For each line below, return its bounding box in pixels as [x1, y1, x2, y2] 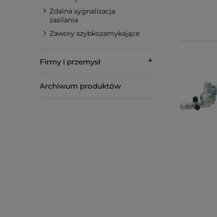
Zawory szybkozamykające [49, 29, 139, 38]
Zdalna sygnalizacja [49, 7, 115, 15]
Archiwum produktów [40, 81, 121, 91]
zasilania [49, 15, 78, 24]
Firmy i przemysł [40, 57, 100, 66]
